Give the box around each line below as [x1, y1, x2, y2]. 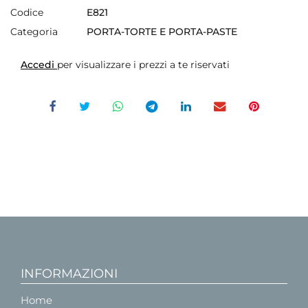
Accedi [21, 58, 57, 71]
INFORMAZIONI [21, 265, 118, 281]
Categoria [10, 25, 58, 38]
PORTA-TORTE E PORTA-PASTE [87, 25, 237, 38]
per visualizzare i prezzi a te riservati [57, 58, 230, 71]
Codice [10, 5, 43, 19]
